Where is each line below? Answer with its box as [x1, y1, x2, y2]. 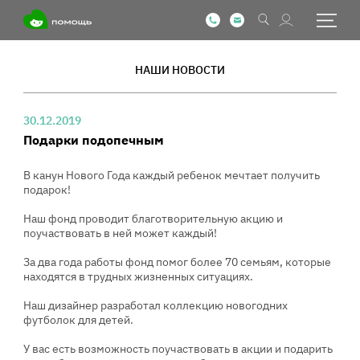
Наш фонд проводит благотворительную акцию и [23, 211, 283, 226]
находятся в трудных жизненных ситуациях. [23, 269, 253, 284]
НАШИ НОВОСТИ [135, 63, 225, 77]
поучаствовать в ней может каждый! [23, 226, 217, 240]
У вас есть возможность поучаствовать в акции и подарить [23, 342, 333, 356]
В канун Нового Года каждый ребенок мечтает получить [23, 168, 320, 182]
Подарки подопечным [23, 132, 164, 148]
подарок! [23, 182, 71, 197]
